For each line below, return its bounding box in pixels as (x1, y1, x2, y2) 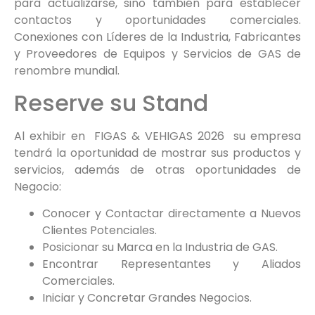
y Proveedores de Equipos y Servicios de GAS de (14, 46, 301, 63)
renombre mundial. (14, 63, 120, 79)
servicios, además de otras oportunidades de (14, 161, 301, 178)
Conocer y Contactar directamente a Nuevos (42, 205, 301, 221)
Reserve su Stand (14, 86, 208, 119)
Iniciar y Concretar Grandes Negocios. (42, 289, 252, 306)
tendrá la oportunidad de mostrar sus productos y (14, 144, 301, 161)
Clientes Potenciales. (42, 221, 157, 238)
